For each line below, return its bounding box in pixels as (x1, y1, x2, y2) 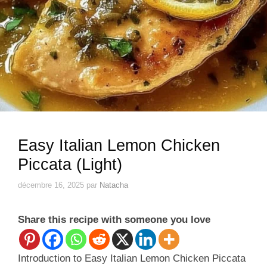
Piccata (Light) (18, 156, 122, 174)
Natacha (100, 180, 128, 190)
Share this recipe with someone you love (18, 213, 210, 225)
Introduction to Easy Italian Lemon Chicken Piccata (18, 252, 246, 264)
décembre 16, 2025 (18, 180, 84, 190)
